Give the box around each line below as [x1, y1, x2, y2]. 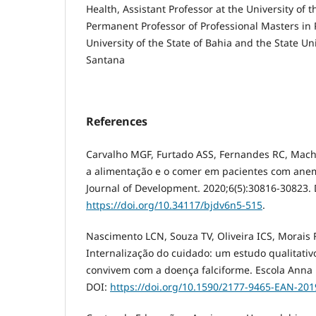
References [86, 113, 147, 129]
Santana [86, 52, 125, 66]
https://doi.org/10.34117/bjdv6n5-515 [86, 197, 262, 212]
